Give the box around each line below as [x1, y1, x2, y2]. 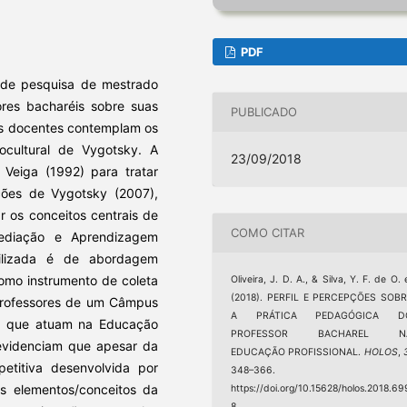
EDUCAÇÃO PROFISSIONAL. [231, 345, 364, 358]
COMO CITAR [231, 225, 305, 241]
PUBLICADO [231, 104, 298, 120]
